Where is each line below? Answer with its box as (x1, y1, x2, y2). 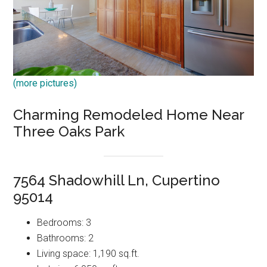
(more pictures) (13, 77, 77, 89)
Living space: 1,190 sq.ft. (37, 248, 140, 260)
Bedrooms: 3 (37, 217, 92, 229)
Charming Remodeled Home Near (13, 105, 244, 123)
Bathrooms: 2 (37, 232, 94, 244)
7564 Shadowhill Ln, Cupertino (13, 172, 221, 190)
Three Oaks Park (13, 122, 125, 140)
